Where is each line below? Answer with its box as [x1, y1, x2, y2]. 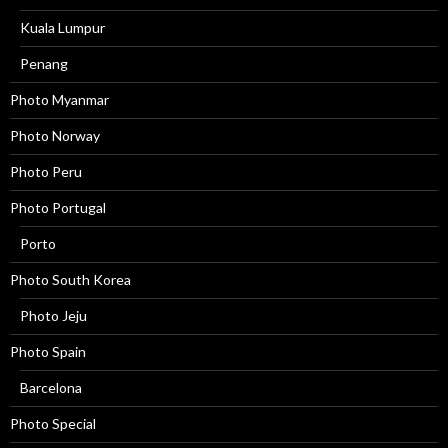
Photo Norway [10, 127, 100, 145]
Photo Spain [10, 343, 86, 361]
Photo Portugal [10, 199, 106, 217]
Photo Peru [10, 163, 82, 181]
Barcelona [20, 379, 82, 397]
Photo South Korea [10, 271, 131, 289]
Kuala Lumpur [20, 19, 105, 37]
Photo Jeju [20, 307, 87, 325]
